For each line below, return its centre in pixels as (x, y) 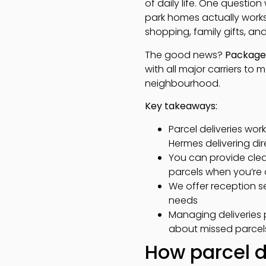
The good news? (185, 55)
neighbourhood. (183, 83)
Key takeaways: (181, 106)
